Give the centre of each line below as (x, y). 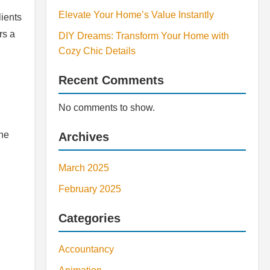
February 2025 (90, 189)
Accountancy (86, 249)
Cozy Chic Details (97, 51)
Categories (89, 218)
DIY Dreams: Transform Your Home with (144, 36)
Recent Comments (111, 80)
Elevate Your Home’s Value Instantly (136, 15)
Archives (84, 137)
